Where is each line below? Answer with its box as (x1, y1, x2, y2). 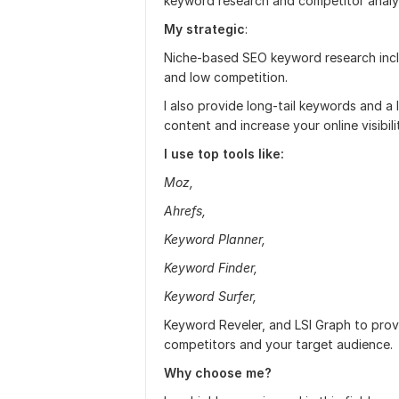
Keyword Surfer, (164, 289, 256, 304)
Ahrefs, (164, 203, 206, 218)
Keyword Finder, (164, 260, 257, 275)
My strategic (164, 21, 245, 37)
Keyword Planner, (164, 232, 265, 247)
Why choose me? (164, 365, 272, 380)
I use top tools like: (164, 146, 284, 161)
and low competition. (164, 69, 288, 85)
